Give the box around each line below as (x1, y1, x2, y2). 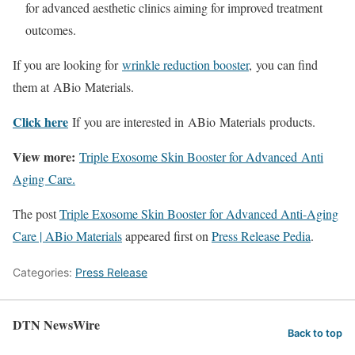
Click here (13, 113, 68, 131)
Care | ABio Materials (13, 227, 122, 244)
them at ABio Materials (13, 78, 131, 95)
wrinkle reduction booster (122, 56, 249, 73)
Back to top (288, 326, 342, 339)
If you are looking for (13, 56, 122, 73)
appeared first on (122, 227, 212, 244)
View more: (13, 147, 75, 166)
